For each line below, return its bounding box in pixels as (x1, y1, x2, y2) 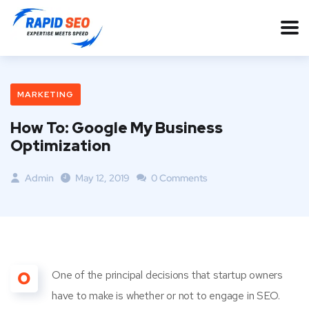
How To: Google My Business (10, 118, 223, 138)
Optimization (10, 136, 110, 156)
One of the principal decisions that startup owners (52, 268, 283, 282)
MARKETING (17, 89, 74, 100)
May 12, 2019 (75, 172, 130, 184)
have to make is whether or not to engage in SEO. (52, 288, 280, 303)
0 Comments (149, 172, 208, 184)
